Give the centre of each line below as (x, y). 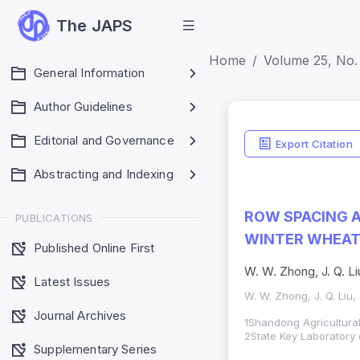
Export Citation (314, 143)
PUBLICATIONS (54, 217)
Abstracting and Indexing (104, 174)
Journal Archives (80, 315)
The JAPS (95, 26)
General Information (90, 73)
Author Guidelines (83, 106)
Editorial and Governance (104, 140)
